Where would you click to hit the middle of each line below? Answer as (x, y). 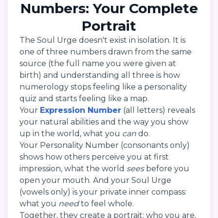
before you (167, 169)
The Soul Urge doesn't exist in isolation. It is (102, 40)
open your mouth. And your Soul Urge (95, 181)
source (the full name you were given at (98, 64)
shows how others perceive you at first (94, 157)
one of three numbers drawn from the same (106, 52)
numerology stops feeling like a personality (103, 87)
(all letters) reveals (158, 110)
